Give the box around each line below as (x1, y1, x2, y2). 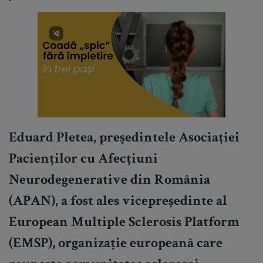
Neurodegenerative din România (9, 174, 210, 188)
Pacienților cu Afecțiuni (9, 153, 158, 167)
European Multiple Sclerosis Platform (9, 216, 240, 231)
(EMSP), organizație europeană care (9, 237, 222, 252)
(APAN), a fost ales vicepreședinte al (9, 195, 227, 210)
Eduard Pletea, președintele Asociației (9, 131, 240, 146)
